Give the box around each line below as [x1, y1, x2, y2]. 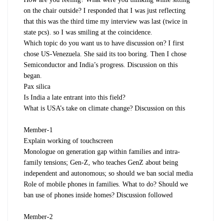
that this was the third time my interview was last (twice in [24, 17, 187, 25]
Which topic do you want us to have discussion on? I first [24, 39, 184, 47]
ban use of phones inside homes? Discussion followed [24, 191, 173, 199]
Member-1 [24, 126, 53, 134]
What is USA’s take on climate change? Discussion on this [24, 104, 185, 112]
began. [24, 72, 42, 79]
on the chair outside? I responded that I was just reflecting [24, 6, 185, 14]
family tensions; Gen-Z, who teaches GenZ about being [24, 158, 178, 166]
